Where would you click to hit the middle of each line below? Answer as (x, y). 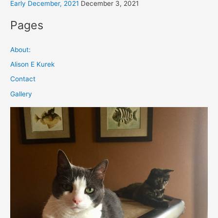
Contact (23, 79)
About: (21, 49)
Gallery (21, 94)
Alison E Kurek (33, 64)
